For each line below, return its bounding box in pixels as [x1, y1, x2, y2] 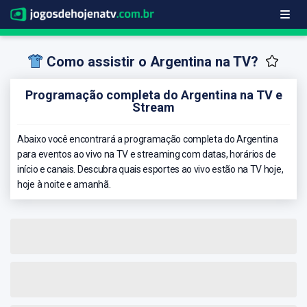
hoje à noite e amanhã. [17, 178, 111, 190]
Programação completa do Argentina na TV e [25, 87, 282, 102]
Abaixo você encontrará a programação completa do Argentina [17, 133, 278, 145]
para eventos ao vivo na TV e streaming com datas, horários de [17, 148, 276, 160]
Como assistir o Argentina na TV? [47, 53, 258, 71]
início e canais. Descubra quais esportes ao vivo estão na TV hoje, [17, 163, 284, 175]
